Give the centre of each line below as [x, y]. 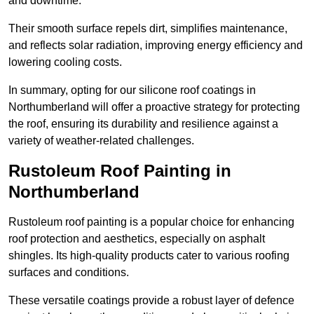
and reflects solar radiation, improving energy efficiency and [156, 46]
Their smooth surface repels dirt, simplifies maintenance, [148, 29]
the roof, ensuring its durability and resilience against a [143, 124]
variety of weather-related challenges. [101, 141]
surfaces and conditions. [69, 273]
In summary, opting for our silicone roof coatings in [132, 90]
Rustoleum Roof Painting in [120, 171]
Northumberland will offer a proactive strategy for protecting [154, 107]
